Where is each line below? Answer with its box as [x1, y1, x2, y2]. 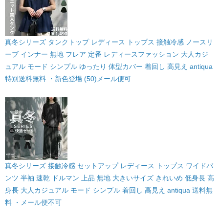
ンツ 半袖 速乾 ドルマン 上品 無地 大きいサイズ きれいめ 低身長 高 [5, 174, 214, 182]
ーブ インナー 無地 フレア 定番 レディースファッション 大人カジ [5, 50, 208, 58]
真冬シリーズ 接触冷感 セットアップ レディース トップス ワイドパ [5, 161, 213, 170]
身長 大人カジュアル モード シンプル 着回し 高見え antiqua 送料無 [5, 186, 213, 194]
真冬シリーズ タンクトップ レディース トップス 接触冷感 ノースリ [5, 38, 213, 46]
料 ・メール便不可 [5, 198, 62, 206]
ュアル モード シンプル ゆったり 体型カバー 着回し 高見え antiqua [5, 62, 213, 70]
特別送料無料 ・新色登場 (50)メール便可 [5, 74, 131, 83]
